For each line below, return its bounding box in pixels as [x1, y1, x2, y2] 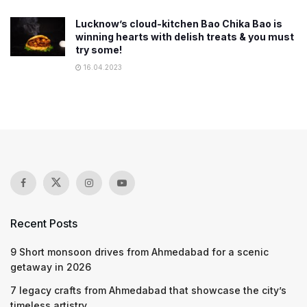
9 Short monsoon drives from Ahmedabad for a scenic [10, 246, 269, 258]
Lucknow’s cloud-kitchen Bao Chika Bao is [75, 18, 282, 29]
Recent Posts [10, 217, 77, 230]
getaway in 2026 [10, 261, 91, 273]
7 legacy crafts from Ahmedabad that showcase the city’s [10, 284, 286, 296]
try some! [75, 44, 122, 56]
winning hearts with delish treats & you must [75, 31, 294, 42]
